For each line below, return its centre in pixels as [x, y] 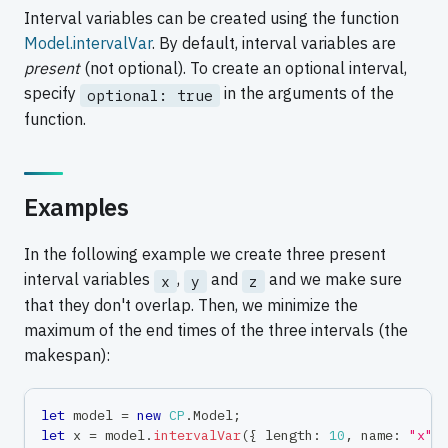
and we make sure [333, 279]
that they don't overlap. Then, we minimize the [191, 304]
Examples [76, 207]
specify [52, 93]
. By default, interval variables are [274, 43]
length [285, 434]
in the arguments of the [307, 93]
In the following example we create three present [205, 254]
